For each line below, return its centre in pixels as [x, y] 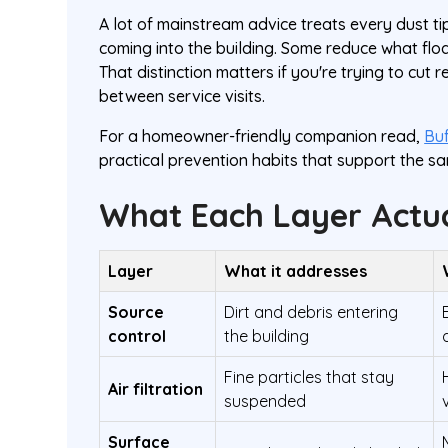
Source [136, 312]
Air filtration [156, 389]
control [137, 336]
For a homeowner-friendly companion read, [262, 136]
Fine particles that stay [309, 377]
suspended [265, 401]
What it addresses [296, 271]
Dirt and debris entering [311, 312]
